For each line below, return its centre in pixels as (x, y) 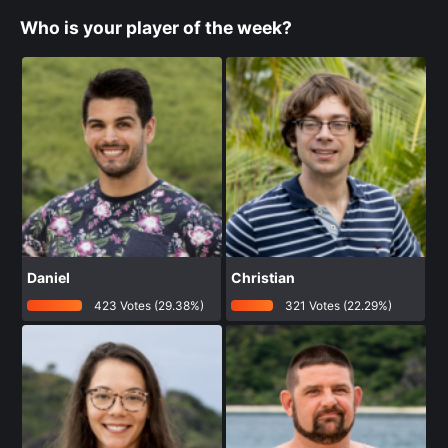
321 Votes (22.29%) (338, 305)
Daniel (49, 277)
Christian (263, 277)
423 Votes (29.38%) (148, 305)
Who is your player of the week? (156, 27)
